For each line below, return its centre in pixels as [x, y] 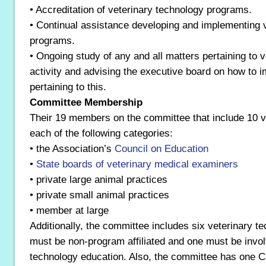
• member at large [69, 210]
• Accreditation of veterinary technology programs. [141, 9]
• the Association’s [72, 148]
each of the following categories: [101, 133]
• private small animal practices [99, 195]
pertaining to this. [68, 87]
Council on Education [161, 148]
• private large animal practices [99, 179]
